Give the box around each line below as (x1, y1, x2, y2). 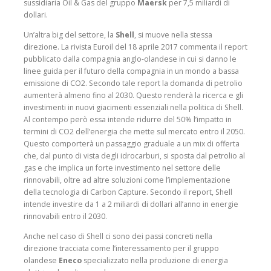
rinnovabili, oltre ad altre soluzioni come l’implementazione (24, 175, 230, 186)
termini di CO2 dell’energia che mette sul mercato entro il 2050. (24, 126, 245, 137)
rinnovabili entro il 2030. (24, 211, 107, 222)
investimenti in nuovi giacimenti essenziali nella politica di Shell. (24, 102, 243, 113)
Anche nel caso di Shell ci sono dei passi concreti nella (24, 231, 212, 242)
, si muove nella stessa (134, 30, 212, 41)
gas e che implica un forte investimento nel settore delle (24, 163, 221, 174)
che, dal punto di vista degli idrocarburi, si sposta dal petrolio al (24, 151, 245, 162)
